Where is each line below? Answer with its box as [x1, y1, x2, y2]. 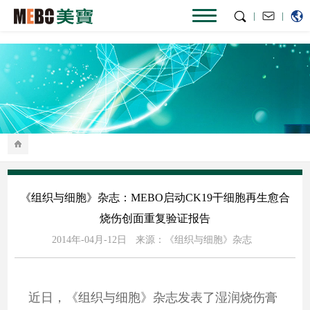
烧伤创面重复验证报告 [100, 212, 210, 224]
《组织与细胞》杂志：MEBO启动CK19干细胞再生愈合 [20, 192, 290, 203]
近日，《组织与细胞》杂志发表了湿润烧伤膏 [15, 291, 278, 304]
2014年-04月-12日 [51, 235, 127, 245]
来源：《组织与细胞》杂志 [135, 235, 252, 245]
